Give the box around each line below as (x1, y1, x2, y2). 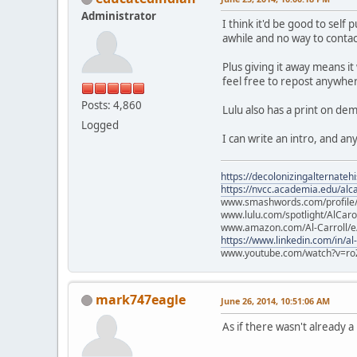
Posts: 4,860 (81, 97, 142, 112)
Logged (81, 117, 119, 132)
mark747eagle (96, 290, 186, 308)
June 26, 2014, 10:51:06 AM (221, 294, 330, 307)
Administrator (81, 8, 156, 23)
